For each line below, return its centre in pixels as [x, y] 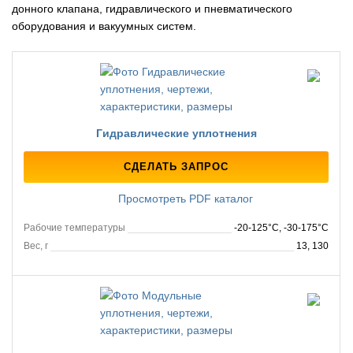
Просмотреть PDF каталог [184, 199]
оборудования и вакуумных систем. [104, 26]
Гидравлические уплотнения [176, 133]
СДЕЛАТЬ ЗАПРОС [176, 167]
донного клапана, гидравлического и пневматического [152, 9]
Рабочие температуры [74, 228]
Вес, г [36, 246]
